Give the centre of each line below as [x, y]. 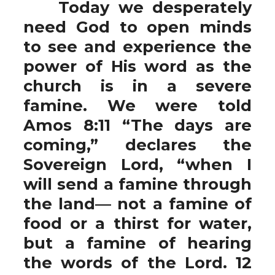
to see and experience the [137, 46]
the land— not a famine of [137, 203]
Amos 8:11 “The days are [137, 125]
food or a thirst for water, [137, 223]
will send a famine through [137, 184]
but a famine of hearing [137, 243]
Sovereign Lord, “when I [137, 164]
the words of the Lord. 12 [137, 262]
